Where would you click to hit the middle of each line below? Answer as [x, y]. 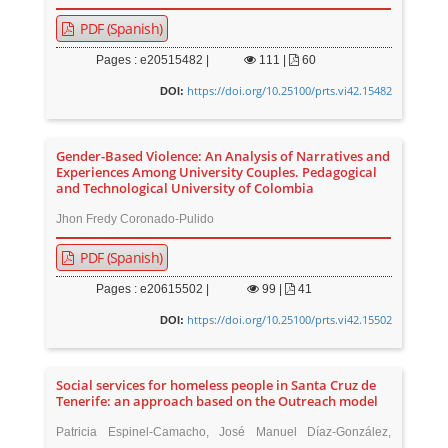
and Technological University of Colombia [185, 189]
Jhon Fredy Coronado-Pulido [135, 219]
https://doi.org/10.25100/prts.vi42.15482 [289, 91]
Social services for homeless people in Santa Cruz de [216, 386]
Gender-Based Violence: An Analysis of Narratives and [223, 157]
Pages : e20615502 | [153, 289]
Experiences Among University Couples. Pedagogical [217, 173]
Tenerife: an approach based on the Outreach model [217, 402]
